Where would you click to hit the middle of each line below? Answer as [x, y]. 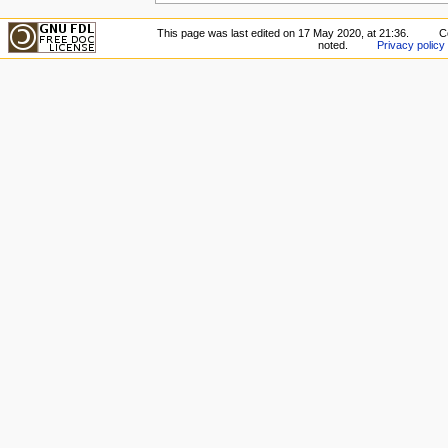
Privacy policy [411, 44]
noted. [332, 44]
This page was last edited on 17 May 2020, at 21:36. [283, 32]
